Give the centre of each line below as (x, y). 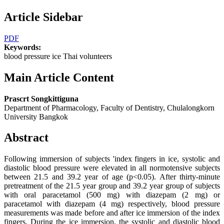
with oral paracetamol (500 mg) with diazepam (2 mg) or (112, 195)
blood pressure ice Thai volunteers (58, 56)
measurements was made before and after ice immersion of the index (112, 213)
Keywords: (22, 47)
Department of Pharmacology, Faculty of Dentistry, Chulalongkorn (109, 107)
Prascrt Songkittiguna (41, 98)
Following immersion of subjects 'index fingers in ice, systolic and (112, 159)
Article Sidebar (43, 17)
